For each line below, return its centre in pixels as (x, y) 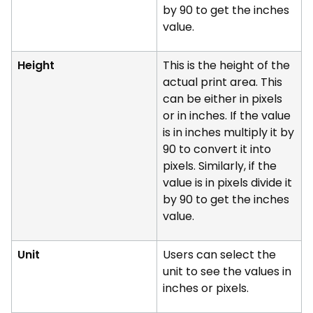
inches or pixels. (206, 288)
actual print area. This (223, 82)
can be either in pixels (223, 99)
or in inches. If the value (227, 115)
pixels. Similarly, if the (220, 166)
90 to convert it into (217, 149)
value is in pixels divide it (227, 182)
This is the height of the (226, 65)
